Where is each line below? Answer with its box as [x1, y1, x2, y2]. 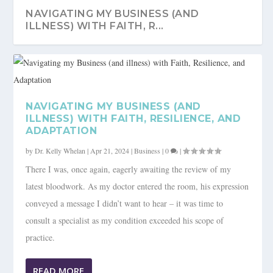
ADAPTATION [26, 125, 97, 137]
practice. [26, 232, 55, 244]
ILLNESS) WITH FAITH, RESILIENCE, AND [26, 113, 241, 125]
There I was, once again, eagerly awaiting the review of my [26, 163, 232, 175]
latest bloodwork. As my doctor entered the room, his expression [26, 180, 249, 193]
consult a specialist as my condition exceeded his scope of [26, 214, 224, 227]
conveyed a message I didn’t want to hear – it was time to [26, 197, 224, 210]
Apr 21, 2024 [90, 146, 130, 156]
